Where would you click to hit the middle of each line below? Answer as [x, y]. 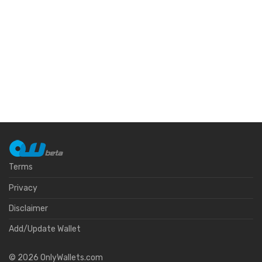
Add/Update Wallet [45, 229]
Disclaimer [28, 209]
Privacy [23, 188]
